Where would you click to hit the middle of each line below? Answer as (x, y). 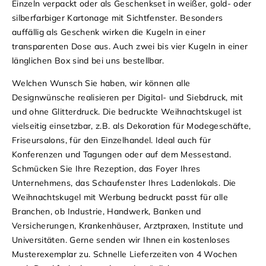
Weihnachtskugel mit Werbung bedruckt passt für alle (120, 197)
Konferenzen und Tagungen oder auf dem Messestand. (122, 154)
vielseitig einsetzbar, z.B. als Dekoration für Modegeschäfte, (132, 126)
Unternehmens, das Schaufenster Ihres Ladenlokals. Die (124, 183)
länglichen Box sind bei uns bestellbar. (90, 60)
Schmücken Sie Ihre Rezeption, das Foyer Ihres (106, 168)
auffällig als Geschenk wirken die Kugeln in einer (109, 32)
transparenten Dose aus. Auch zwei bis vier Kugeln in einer (130, 46)
